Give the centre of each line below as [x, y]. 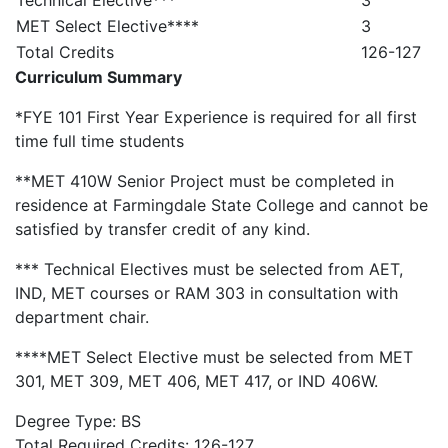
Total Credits [65, 52]
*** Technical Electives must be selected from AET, [209, 269]
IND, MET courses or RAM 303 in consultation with [206, 293]
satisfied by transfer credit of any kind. [162, 229]
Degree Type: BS [78, 421]
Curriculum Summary [98, 77]
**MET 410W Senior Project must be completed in [204, 181]
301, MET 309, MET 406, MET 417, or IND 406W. [196, 381]
